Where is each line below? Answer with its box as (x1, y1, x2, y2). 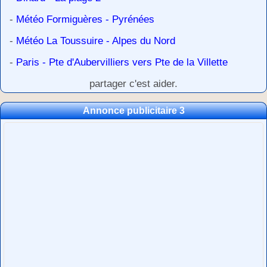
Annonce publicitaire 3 (82, 105, 185, 116)
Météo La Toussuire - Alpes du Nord (16, 35, 175, 47)
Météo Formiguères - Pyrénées (16, 14, 154, 26)
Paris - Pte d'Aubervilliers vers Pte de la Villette (16, 57, 228, 69)
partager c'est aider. (89, 78, 178, 90)
